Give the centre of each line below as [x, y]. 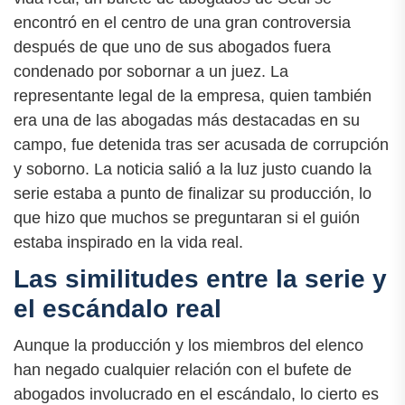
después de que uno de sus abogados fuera [172, 47]
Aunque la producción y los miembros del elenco [188, 345]
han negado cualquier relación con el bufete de [183, 369]
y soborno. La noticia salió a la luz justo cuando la [193, 169]
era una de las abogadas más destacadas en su [187, 120]
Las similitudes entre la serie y [200, 278]
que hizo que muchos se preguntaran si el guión [187, 217]
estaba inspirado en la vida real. [128, 242]
